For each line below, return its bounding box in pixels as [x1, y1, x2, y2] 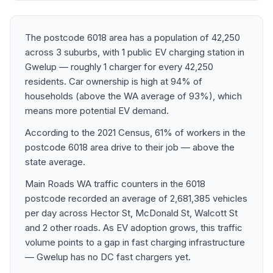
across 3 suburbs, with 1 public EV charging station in [25, 46, 244, 58]
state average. [25, 156, 85, 168]
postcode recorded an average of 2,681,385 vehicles [25, 193, 247, 204]
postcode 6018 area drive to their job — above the [25, 141, 235, 153]
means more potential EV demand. [25, 105, 169, 116]
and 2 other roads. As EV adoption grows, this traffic [25, 222, 243, 233]
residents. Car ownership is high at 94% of [25, 76, 202, 87]
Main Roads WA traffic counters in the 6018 [25, 178, 205, 190]
